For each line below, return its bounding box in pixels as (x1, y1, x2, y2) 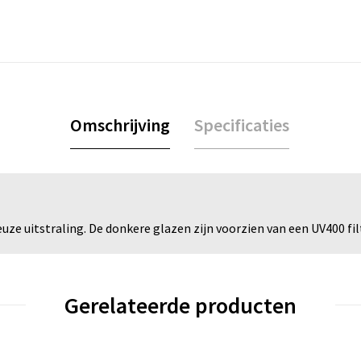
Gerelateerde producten (64, 290, 297, 320)
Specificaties (194, 113, 289, 136)
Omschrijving (70, 113, 170, 136)
